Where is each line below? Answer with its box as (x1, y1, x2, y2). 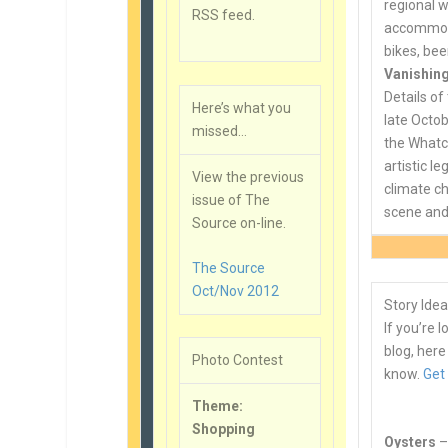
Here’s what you (192, 99, 292, 116)
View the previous (192, 168, 305, 185)
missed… (192, 122, 248, 139)
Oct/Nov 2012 (192, 283, 280, 300)
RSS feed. (192, 7, 256, 24)
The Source (192, 260, 266, 277)
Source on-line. (192, 214, 287, 231)
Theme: (192, 398, 247, 415)
